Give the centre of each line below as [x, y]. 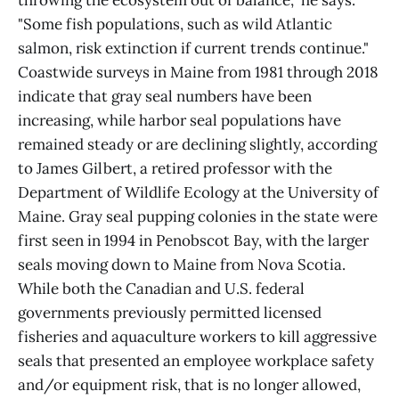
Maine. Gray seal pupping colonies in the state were [198, 217]
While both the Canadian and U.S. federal [161, 289]
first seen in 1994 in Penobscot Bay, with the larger [193, 241]
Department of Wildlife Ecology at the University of [198, 193]
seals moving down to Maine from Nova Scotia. [182, 265]
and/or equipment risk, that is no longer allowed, [189, 385]
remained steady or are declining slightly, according [197, 145]
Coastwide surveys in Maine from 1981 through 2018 [198, 73]
